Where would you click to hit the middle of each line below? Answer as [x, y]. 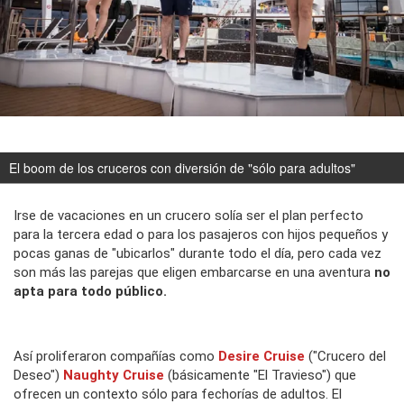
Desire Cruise [262, 357]
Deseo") [38, 376]
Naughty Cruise [114, 376]
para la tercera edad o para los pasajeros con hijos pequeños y [201, 235]
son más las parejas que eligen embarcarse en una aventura [192, 273]
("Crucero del [345, 357]
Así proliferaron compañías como [116, 357]
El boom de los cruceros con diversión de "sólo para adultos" [182, 168]
